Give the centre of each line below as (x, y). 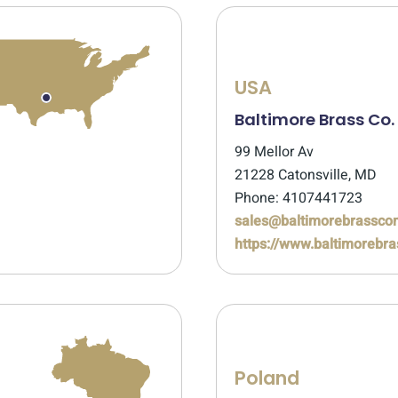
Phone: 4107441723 (298, 198)
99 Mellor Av (274, 152)
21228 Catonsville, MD (306, 175)
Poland (267, 378)
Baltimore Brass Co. (314, 119)
